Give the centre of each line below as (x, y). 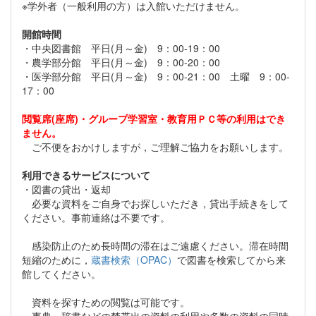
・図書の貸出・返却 (66, 189)
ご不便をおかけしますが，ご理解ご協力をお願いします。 (155, 146)
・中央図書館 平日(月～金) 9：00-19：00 (121, 48)
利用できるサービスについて (86, 175)
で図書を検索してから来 (231, 259)
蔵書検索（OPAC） (134, 259)
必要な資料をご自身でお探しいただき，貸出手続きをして (155, 203)
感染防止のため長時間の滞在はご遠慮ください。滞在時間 (155, 245)
